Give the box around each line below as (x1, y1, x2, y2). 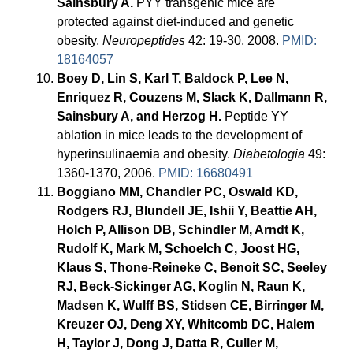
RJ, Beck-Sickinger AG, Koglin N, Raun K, (57, 280, 306, 294)
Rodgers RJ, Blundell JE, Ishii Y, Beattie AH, (57, 204, 318, 218)
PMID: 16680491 (158, 166, 254, 180)
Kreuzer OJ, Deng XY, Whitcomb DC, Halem (57, 318, 315, 332)
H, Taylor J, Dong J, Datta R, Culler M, (57, 336, 279, 351)
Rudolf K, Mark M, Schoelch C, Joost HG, (57, 242, 300, 256)
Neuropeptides (102, 34, 186, 48)
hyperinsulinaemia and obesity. (57, 147, 234, 162)
